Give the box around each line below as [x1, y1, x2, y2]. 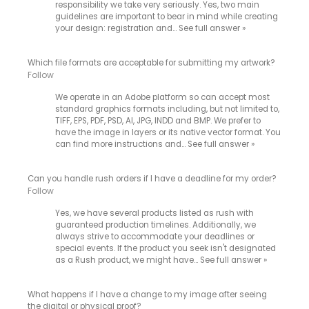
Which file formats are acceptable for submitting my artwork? [28, 66, 276, 78]
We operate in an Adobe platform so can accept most [55, 101, 270, 112]
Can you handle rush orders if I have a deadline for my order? [28, 187, 277, 199]
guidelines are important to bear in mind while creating [55, 15, 279, 27]
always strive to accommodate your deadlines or [55, 245, 255, 257]
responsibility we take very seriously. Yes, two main [55, 3, 260, 15]
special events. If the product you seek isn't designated [55, 257, 277, 268]
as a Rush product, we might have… [55, 268, 201, 280]
